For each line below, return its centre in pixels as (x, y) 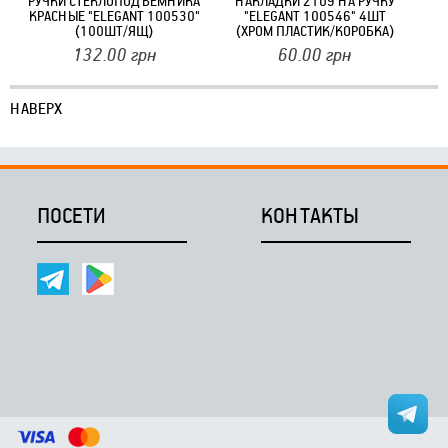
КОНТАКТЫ (310, 215)
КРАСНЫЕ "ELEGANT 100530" (114, 15)
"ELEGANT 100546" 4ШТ (314, 15)
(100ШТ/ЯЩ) (114, 30)
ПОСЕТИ (71, 215)
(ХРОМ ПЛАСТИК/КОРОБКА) (314, 30)
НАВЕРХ (36, 108)
